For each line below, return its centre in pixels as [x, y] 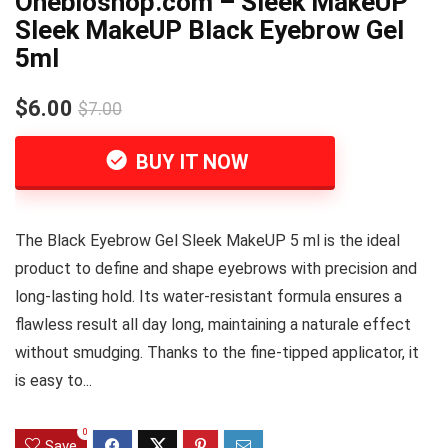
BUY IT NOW [190, 162]
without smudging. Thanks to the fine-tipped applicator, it [217, 352]
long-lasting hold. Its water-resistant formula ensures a [208, 296]
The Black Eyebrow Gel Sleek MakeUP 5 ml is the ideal [207, 240]
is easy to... [53, 380]
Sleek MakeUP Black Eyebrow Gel [209, 30]
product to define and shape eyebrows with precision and [216, 268]
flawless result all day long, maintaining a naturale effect [213, 324]
